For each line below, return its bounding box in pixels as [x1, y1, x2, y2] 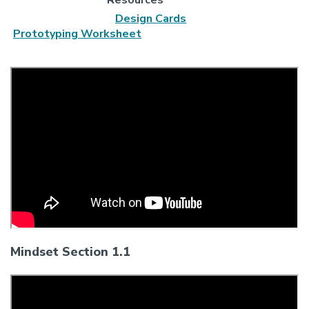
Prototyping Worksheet [13, 26, 141, 41]
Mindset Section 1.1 [10, 243, 130, 260]
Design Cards [115, 10, 186, 26]
